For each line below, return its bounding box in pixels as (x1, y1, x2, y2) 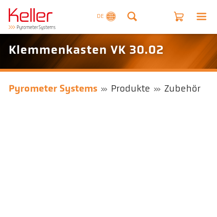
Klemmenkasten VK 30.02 (8, 45, 164, 57)
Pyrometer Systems (8, 84, 97, 94)
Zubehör (164, 84, 201, 94)
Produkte (111, 84, 151, 94)
